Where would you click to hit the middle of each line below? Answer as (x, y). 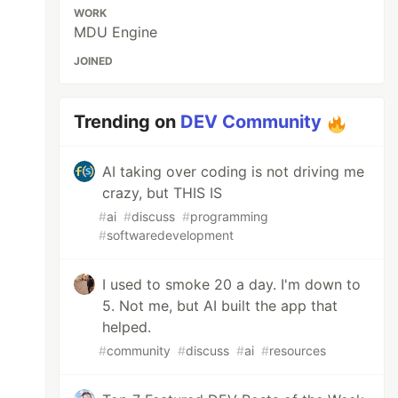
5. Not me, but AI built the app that (220, 306)
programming (230, 216)
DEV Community (251, 122)
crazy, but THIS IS (163, 193)
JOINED (94, 61)
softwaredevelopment (171, 235)
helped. (127, 327)
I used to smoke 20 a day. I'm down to (232, 284)
